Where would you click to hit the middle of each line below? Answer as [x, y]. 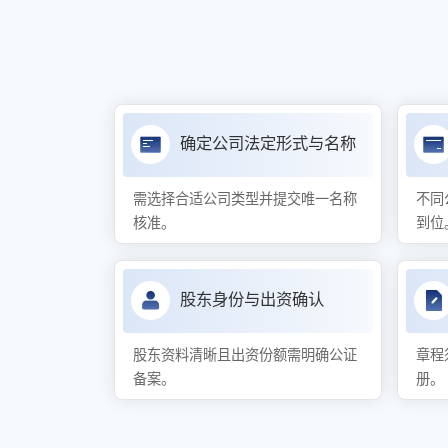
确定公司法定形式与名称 [267, 144]
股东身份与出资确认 [251, 300]
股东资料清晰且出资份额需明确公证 [245, 355]
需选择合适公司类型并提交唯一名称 [245, 199]
